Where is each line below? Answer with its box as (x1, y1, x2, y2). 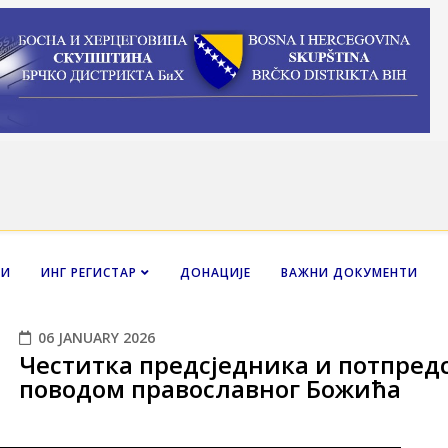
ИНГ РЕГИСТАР (41, 263, 137, 281)
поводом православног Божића (19, 371, 401, 405)
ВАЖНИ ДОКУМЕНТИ (281, 263, 418, 281)
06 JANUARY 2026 (38, 327, 155, 347)
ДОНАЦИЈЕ (180, 263, 251, 281)
